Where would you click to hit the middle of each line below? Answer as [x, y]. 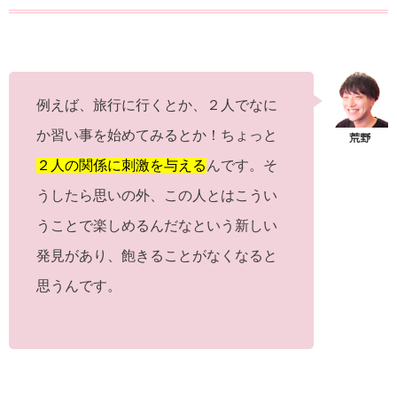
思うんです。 [79, 285]
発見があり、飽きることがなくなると [157, 255]
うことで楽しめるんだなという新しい [157, 225]
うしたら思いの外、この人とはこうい [157, 195]
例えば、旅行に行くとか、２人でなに [157, 105]
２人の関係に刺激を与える [121, 165]
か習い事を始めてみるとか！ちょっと [157, 135]
